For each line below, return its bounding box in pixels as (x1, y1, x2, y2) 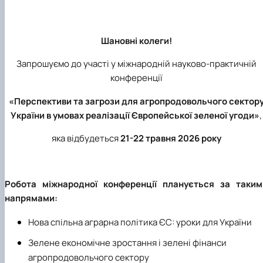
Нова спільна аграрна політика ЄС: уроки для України (28, 215, 252, 228)
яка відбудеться (51, 131, 120, 144)
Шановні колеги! (100, 35, 172, 48)
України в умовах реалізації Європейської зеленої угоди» (11, 109, 259, 122)
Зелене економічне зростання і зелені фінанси (28, 236, 227, 249)
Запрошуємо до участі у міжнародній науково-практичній (16, 58, 257, 70)
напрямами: (5, 191, 58, 204)
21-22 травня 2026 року (120, 131, 221, 144)
